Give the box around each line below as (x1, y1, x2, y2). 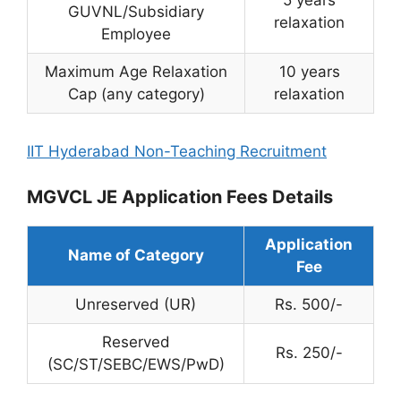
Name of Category (67, 245, 204, 264)
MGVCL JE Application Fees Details (27, 185, 333, 208)
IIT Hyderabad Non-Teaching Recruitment (27, 142, 327, 160)
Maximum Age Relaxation (45, 63, 227, 81)
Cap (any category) (67, 85, 205, 103)
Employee (101, 25, 171, 43)
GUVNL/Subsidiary (68, 3, 204, 21)
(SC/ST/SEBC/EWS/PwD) (47, 354, 225, 373)
